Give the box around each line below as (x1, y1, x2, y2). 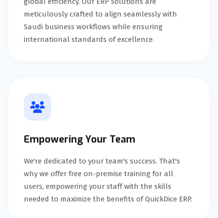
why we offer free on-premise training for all (24, 169, 173, 178)
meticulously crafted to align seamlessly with (24, 9, 177, 18)
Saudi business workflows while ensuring (24, 22, 163, 31)
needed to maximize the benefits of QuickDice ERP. (24, 194, 192, 203)
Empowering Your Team (24, 132, 135, 146)
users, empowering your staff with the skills (24, 182, 171, 191)
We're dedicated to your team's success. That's (24, 156, 180, 165)
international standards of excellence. (24, 35, 154, 44)
